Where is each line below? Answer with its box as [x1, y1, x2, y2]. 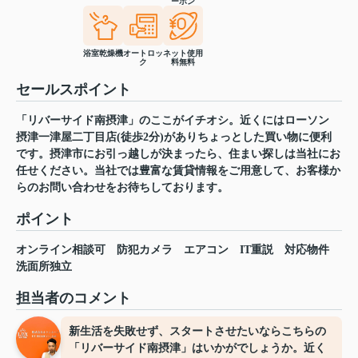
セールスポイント [16, 82, 131, 98]
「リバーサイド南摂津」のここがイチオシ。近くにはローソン [16, 114, 329, 127]
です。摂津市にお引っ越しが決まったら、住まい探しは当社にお [16, 148, 340, 161]
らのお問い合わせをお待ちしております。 [16, 181, 229, 194]
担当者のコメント [16, 290, 131, 307]
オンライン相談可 [16, 244, 105, 257]
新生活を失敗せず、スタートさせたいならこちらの [69, 325, 326, 338]
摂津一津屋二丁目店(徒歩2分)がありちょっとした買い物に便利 [16, 131, 332, 144]
